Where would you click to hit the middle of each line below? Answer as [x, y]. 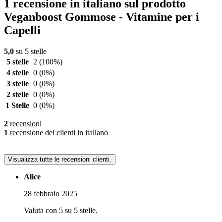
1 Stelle [17, 106]
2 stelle [17, 95]
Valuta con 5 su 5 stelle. [61, 211]
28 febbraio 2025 [51, 194]
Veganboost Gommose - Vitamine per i [102, 17]
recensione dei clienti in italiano [58, 133]
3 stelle [17, 84]
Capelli [22, 30]
